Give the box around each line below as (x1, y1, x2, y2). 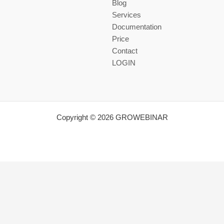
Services (112, 10, 141, 19)
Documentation (112, 22, 161, 31)
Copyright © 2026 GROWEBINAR (56, 112, 168, 121)
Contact (112, 46, 137, 55)
